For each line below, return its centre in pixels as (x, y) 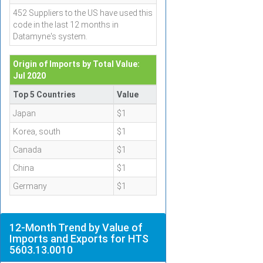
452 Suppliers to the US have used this (83, 13)
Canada (27, 150)
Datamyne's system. (50, 36)
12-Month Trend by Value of (76, 227)
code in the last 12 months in (66, 25)
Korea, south (37, 131)
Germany (30, 186)
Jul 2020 (29, 76)
